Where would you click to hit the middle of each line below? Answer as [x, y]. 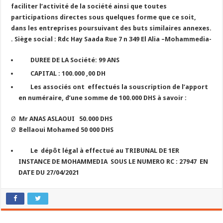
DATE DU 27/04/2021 [49, 172]
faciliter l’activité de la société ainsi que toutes [89, 6]
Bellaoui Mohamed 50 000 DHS [66, 130]
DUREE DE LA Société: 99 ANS [75, 60]
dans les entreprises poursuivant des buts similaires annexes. [111, 28]
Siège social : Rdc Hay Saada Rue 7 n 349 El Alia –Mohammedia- [112, 39]
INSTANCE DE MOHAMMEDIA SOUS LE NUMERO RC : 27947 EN [113, 162]
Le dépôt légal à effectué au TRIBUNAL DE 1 [101, 151]
